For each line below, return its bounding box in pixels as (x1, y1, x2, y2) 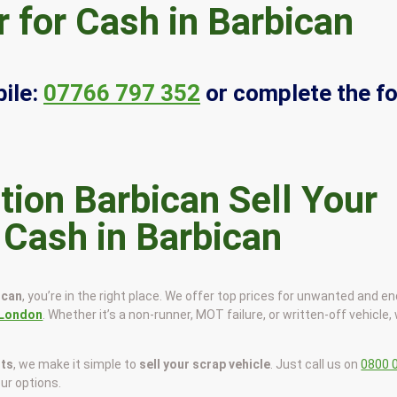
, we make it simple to (13, 356, 140, 371)
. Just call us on (270, 356, 362, 371)
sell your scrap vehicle (139, 356, 271, 371)
